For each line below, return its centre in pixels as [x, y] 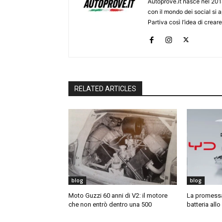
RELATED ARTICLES [105, 88]
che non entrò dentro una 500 [110, 204]
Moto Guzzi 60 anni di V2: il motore [118, 195]
